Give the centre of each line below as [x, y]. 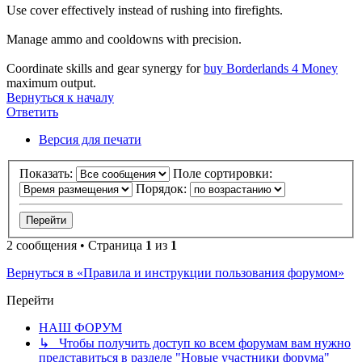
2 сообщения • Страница [76, 245]
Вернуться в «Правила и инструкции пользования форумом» [175, 272]
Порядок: [163, 188]
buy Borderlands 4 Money [271, 69]
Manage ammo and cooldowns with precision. [124, 40]
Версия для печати [90, 140]
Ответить [32, 112]
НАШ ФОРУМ [80, 327]
